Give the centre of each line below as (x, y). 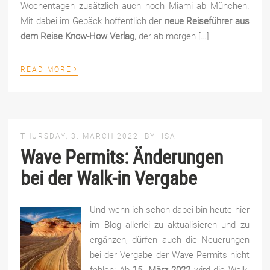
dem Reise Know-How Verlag (78, 36)
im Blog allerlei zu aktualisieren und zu (170, 224)
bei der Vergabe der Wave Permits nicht (170, 255)
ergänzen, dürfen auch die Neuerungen (170, 240)
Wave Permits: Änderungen (122, 157)
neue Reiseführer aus (207, 21)
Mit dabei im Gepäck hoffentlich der (93, 21)
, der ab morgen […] (172, 36)
